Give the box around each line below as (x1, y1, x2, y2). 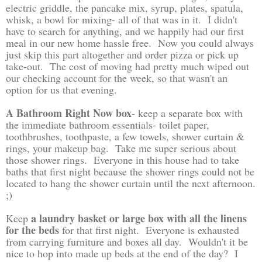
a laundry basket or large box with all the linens (31, 210, 247, 226)
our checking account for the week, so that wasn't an (6, 70, 227, 85)
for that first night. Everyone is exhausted (62, 222, 239, 237)
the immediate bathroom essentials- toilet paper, (6, 117, 209, 132)
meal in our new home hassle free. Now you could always (6, 35, 254, 50)
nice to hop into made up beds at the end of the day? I (6, 246, 238, 260)
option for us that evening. (6, 82, 117, 96)
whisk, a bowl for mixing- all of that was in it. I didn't (6, 12, 237, 26)
